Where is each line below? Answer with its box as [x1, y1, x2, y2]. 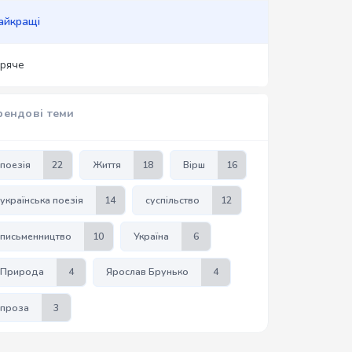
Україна [133, 229, 169, 243]
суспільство [145, 194, 200, 207]
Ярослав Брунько [105, 266, 189, 279]
